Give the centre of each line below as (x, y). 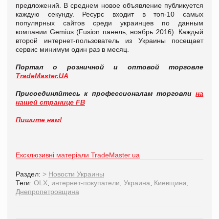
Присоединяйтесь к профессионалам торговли (106, 93)
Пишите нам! (39, 120)
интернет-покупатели (86, 183)
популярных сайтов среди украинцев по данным (109, 23)
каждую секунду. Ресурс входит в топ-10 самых (109, 14)
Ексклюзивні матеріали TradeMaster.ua (78, 155)
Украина (137, 183)
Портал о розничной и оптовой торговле (109, 67)
